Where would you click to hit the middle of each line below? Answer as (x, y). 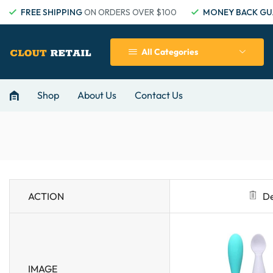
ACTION (46, 196)
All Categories (169, 52)
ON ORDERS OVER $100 (129, 12)
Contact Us (159, 95)
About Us (97, 95)
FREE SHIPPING (51, 12)
